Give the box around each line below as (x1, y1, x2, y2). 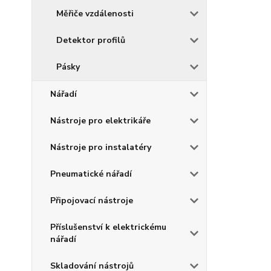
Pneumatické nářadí (50, 168, 132, 180)
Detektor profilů (56, 34, 125, 47)
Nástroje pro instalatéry (50, 142, 151, 154)
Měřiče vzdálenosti (56, 8, 134, 20)
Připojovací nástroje (50, 195, 133, 207)
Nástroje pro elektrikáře (50, 115, 151, 127)
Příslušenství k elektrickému (50, 221, 166, 233)
